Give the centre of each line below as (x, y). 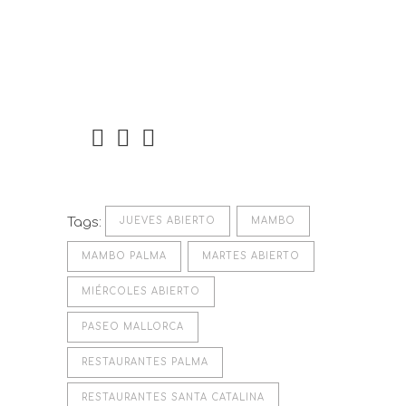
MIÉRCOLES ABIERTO (141, 291)
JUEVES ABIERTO (168, 221)
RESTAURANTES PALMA (145, 362)
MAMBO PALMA (124, 256)
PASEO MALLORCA (133, 327)
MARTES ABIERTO (251, 256)
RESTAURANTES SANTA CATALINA (173, 397)
